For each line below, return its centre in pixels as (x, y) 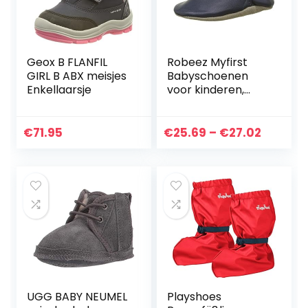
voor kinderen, (206, 90)
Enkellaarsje (59, 90)
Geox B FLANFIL (67, 62)
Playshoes (195, 297)
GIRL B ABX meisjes (77, 76)
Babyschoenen (208, 76)
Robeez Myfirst (208, 62)
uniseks (187, 103)
